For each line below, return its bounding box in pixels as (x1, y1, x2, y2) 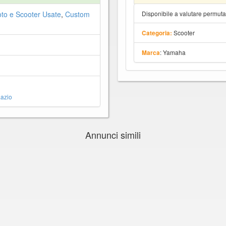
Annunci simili (85, 128, 141, 141)
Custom (65, 9, 90, 19)
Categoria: (142, 29, 173, 38)
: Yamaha (160, 48, 186, 57)
